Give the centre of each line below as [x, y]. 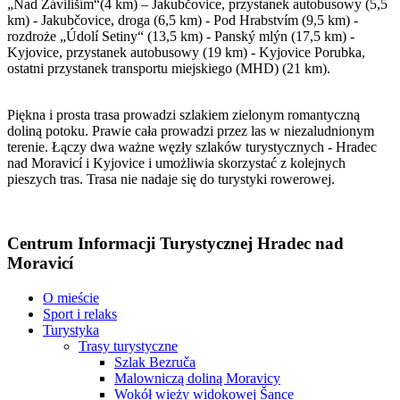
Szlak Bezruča [155, 362]
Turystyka [71, 330]
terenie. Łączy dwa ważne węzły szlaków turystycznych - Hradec [192, 146]
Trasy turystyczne [128, 346]
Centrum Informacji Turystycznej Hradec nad [175, 244]
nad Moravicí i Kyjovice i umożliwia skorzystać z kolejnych [176, 162]
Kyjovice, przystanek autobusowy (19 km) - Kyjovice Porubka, [186, 52]
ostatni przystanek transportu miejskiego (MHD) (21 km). [169, 68]
